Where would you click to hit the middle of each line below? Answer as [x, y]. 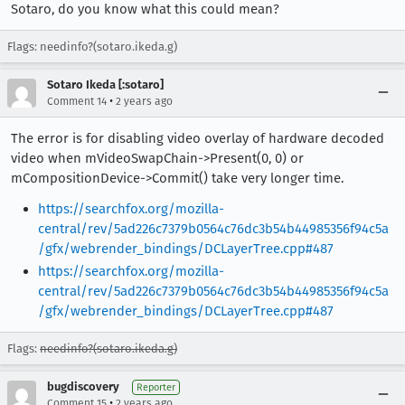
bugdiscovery [83, 387]
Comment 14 [77, 101]
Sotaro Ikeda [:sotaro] [105, 84]
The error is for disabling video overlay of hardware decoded [198, 138]
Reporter [156, 388]
